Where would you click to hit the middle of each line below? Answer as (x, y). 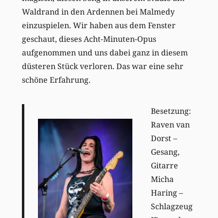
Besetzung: (171, 111)
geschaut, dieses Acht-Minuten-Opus (89, 39)
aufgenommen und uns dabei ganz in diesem (105, 52)
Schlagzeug (172, 206)
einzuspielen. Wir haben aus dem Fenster (99, 25)
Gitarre (164, 165)
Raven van (170, 124)
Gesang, (165, 152)
